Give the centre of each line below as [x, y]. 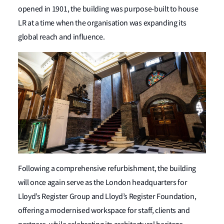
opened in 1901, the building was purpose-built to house [108, 9]
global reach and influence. [61, 37]
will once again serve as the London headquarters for [103, 183]
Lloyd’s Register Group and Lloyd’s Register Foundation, [107, 197]
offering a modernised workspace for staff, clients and [104, 211]
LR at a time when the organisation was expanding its [102, 23]
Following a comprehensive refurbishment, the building [107, 169]
